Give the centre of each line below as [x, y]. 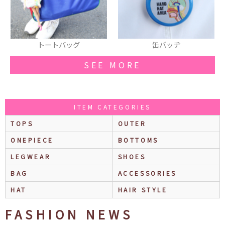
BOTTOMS [138, 140]
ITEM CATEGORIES [113, 106]
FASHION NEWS [69, 214]
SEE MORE [113, 65]
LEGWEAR [31, 156]
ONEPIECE [32, 140]
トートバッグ [59, 44]
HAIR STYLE [143, 189]
